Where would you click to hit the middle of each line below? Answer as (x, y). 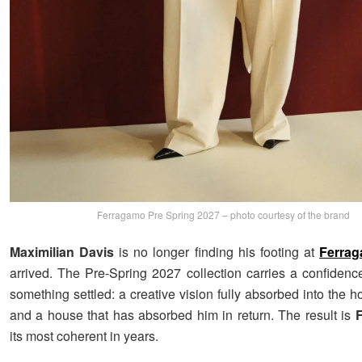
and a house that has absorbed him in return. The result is (183, 314)
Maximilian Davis (62, 251)
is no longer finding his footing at (217, 251)
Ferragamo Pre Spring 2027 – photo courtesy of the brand (224, 214)
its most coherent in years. (84, 335)
